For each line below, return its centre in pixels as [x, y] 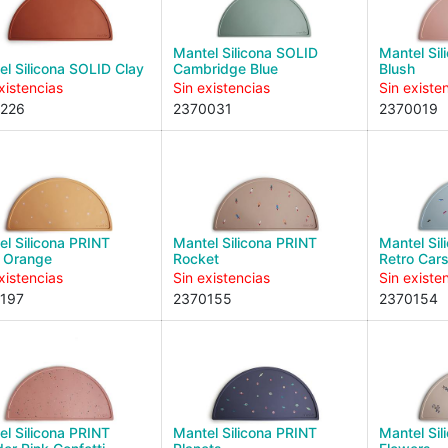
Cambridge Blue [225, 68]
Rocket [196, 258]
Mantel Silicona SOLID [245, 52]
